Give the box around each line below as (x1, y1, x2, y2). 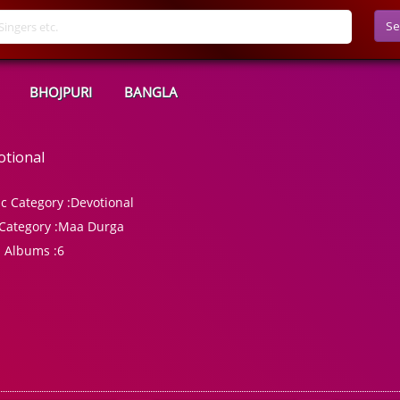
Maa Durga (58, 218, 125, 235)
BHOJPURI (29, 83, 92, 101)
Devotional (71, 194, 135, 211)
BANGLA (124, 83, 178, 101)
